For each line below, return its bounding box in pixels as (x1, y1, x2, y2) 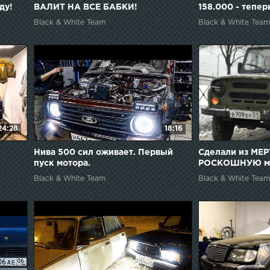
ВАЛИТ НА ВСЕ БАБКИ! (33, 4, 137, 11)
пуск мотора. (33, 160, 90, 168)
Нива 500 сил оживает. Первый (33, 149, 173, 157)
